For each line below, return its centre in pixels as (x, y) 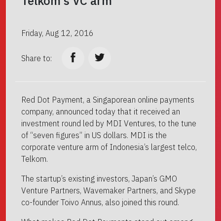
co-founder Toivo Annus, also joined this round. (100, 202)
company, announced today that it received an (101, 111)
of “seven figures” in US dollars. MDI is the (94, 135)
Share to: (37, 58)
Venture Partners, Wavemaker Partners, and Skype (109, 190)
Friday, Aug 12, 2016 (57, 33)
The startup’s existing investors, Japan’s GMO (99, 179)
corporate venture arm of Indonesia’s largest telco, (109, 147)
